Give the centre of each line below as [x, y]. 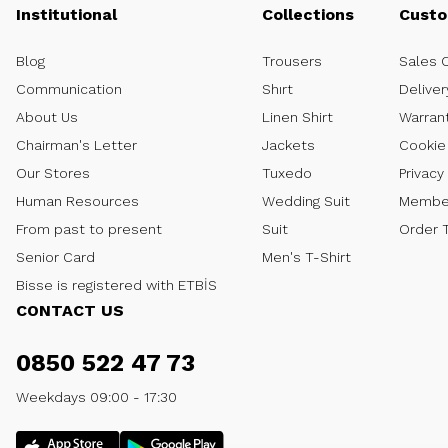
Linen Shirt [297, 117]
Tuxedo [287, 173]
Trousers [292, 61]
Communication [69, 89]
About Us [47, 117]
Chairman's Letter [76, 145]
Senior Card [55, 257]
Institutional [66, 14]
